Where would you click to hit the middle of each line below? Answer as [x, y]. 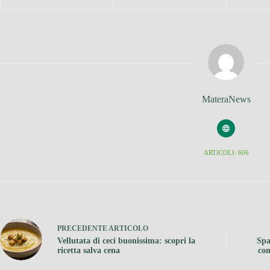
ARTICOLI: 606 [226, 152]
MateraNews [226, 99]
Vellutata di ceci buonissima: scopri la [126, 241]
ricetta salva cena [89, 250]
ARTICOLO [128, 228]
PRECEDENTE [83, 228]
